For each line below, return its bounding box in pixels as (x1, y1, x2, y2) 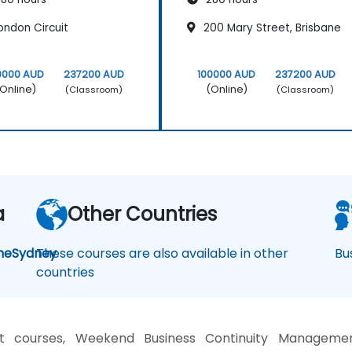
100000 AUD (197, 68, 256, 82)
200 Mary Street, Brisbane (200, 20, 341, 36)
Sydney (12, 244, 57, 263)
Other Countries (68, 201, 217, 228)
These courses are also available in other (36, 244, 288, 263)
